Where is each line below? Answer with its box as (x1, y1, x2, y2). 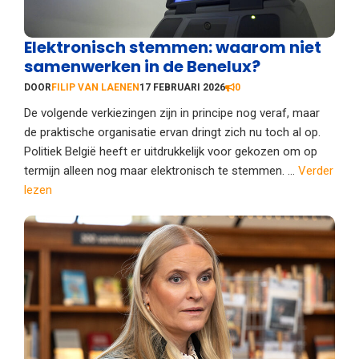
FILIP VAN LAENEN (51, 81, 139, 93)
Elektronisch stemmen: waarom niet (24, 35, 321, 58)
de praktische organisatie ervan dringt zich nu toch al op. (24, 124, 321, 139)
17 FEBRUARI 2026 (139, 81, 225, 93)
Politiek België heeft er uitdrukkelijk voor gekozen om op (24, 143, 317, 159)
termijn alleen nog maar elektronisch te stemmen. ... (24, 163, 298, 178)
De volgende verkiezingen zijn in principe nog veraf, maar (24, 105, 320, 120)
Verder (298, 163, 333, 178)
